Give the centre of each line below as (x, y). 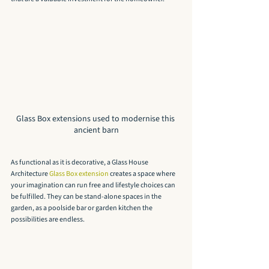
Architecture (30, 174)
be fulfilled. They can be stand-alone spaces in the (87, 197)
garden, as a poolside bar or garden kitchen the (82, 208)
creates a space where (143, 174)
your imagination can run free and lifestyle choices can (94, 186)
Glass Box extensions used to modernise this (96, 119)
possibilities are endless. (48, 220)
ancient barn (96, 131)
